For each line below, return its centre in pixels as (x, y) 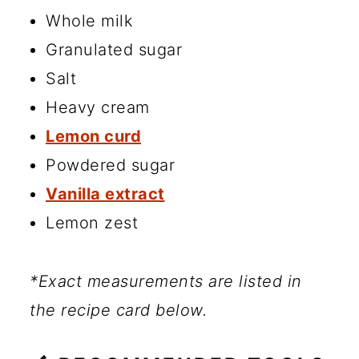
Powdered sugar (110, 165)
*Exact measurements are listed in (166, 282)
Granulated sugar (114, 50)
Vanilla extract (105, 194)
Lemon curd (93, 137)
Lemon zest (92, 223)
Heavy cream (98, 108)
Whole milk (89, 21)
